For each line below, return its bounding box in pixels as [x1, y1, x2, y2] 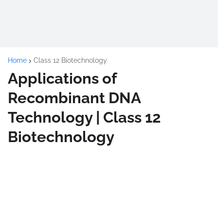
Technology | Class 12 [8, 109, 161, 126]
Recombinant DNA [8, 89, 141, 107]
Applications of [8, 70, 116, 87]
